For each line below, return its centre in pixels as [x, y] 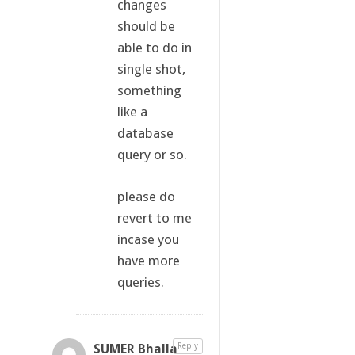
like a [132, 111]
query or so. [152, 154]
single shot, [151, 69]
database [145, 133]
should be [146, 26]
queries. [140, 282]
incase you [148, 239]
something [149, 90]
